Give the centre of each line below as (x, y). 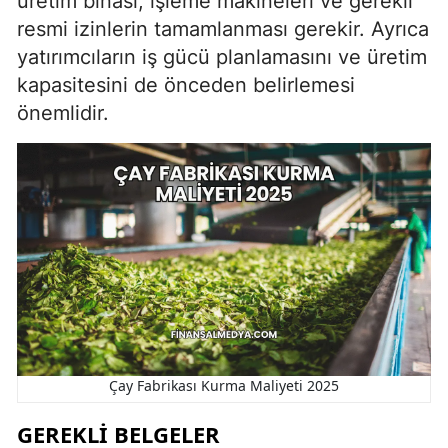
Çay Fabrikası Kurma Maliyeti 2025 (224, 385)
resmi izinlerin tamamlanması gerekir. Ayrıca (223, 29)
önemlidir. (63, 113)
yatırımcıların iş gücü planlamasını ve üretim (222, 57)
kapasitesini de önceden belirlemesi (186, 85)
